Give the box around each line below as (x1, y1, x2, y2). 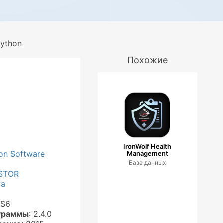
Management (126, 149, 168, 157)
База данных (129, 159, 166, 166)
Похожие (127, 55, 168, 65)
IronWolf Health (123, 142, 171, 150)
